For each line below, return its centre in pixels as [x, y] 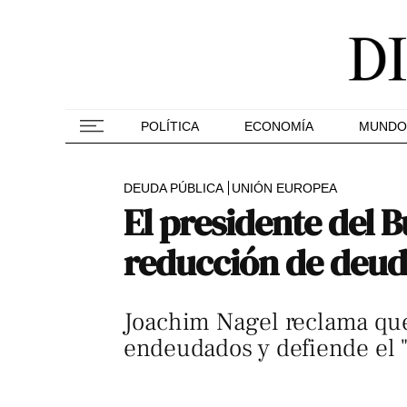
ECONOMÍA [279, 126]
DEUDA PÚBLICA [174, 188]
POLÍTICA [170, 126]
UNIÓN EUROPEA [284, 188]
